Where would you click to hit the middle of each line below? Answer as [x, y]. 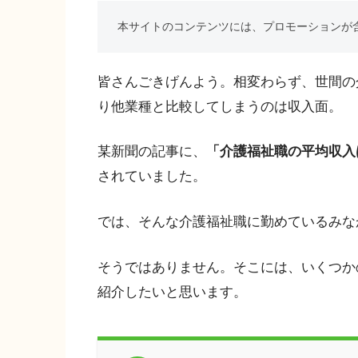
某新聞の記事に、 [152, 152]
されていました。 [152, 177]
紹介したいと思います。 [172, 292]
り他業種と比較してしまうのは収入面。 [220, 106]
